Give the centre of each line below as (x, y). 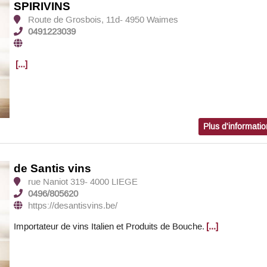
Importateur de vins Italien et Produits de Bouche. (109, 226)
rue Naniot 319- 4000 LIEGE (82, 181)
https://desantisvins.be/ (73, 205)
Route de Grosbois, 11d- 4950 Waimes (102, 20)
